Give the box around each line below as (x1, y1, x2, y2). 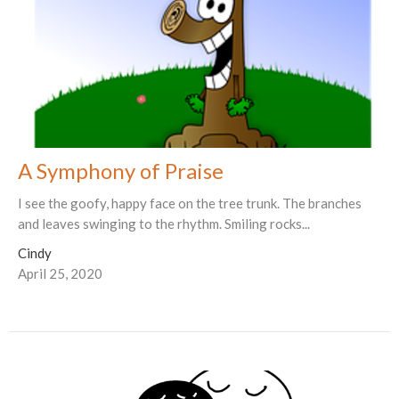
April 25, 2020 (18, 265, 102, 281)
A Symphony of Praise (18, 157, 224, 183)
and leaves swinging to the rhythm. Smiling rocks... (18, 215, 310, 232)
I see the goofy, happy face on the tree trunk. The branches (18, 194, 362, 211)
